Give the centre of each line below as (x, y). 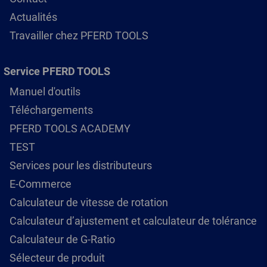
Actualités (33, 17)
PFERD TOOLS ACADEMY (70, 129)
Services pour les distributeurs (81, 166)
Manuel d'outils (45, 92)
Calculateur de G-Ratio (62, 240)
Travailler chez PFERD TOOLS (79, 36)
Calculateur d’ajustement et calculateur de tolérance (133, 221)
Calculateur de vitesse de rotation (89, 203)
